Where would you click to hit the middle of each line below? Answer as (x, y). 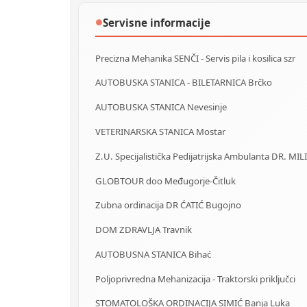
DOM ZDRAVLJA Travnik (144, 230)
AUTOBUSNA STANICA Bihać (153, 254)
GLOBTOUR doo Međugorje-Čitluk (165, 181)
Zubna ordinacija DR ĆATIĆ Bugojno (168, 205)
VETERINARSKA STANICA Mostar (160, 131)
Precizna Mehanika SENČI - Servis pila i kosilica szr (195, 58)
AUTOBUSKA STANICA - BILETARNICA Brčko (184, 83)
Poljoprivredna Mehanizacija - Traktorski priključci (195, 279)
